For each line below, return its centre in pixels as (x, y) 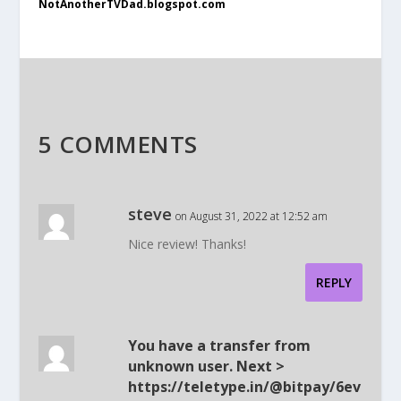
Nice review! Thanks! (187, 243)
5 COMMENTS (118, 144)
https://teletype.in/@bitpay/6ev (244, 386)
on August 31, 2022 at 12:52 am (251, 216)
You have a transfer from (219, 345)
